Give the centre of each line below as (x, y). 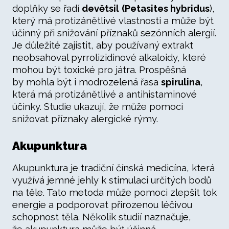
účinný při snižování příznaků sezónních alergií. (114, 33)
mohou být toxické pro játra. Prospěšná (99, 70)
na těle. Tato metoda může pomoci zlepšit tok (114, 192)
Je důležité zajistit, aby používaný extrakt (103, 45)
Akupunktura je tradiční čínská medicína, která (113, 168)
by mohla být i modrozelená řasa (87, 82)
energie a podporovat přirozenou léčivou (102, 205)
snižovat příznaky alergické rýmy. (85, 119)
